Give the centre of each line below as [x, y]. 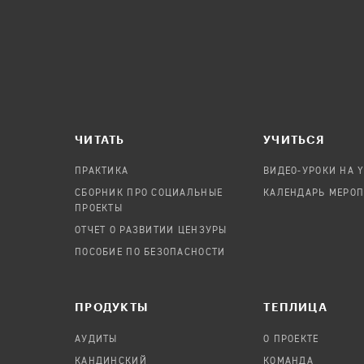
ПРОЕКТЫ [99, 209]
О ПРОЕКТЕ [291, 339]
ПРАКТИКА [102, 171]
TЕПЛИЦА [295, 307]
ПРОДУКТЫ [112, 307]
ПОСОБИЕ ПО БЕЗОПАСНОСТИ [150, 253]
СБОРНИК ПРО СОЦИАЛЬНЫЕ [149, 193]
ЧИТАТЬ [100, 139]
